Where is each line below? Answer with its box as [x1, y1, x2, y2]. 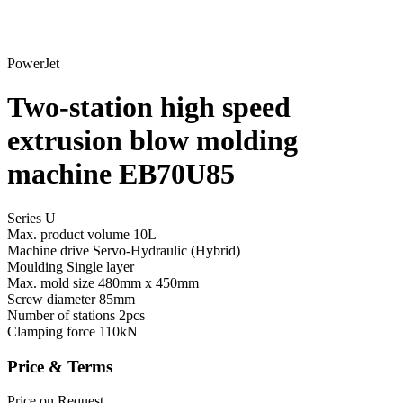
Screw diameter [7, 291, 99, 307]
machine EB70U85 [7, 157, 235, 191]
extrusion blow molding [7, 124, 298, 157]
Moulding [7, 258, 67, 274]
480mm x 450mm [98, 274, 199, 291]
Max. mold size [7, 274, 98, 291]
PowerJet [7, 56, 59, 71]
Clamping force [7, 323, 99, 339]
